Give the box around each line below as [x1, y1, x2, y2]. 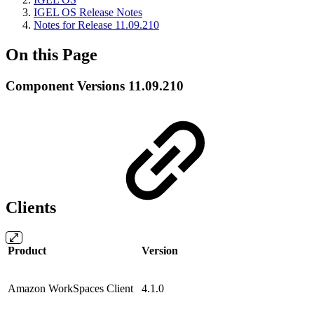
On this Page [6, 45, 97, 64]
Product [8, 244, 46, 257]
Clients [6, 198, 60, 217]
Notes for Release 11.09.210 [34, 19, 159, 31]
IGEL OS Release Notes [34, 6, 142, 18]
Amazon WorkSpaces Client [8, 282, 133, 294]
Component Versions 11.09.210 [6, 78, 184, 93]
